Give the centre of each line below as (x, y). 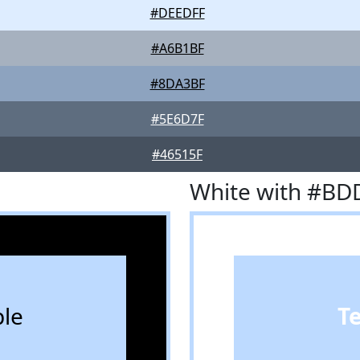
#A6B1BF (177, 48)
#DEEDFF (177, 13)
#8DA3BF (177, 84)
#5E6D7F (177, 119)
